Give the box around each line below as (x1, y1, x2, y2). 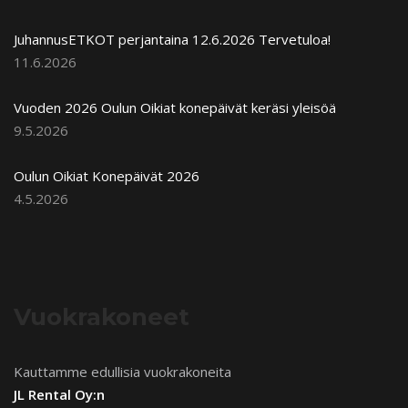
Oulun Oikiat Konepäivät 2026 (14, 166, 199, 185)
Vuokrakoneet (14, 301, 189, 331)
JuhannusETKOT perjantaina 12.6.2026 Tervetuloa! (14, 29, 331, 48)
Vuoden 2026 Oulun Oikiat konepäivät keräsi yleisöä (14, 97, 336, 117)
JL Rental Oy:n (14, 384, 105, 403)
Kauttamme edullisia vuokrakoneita (14, 362, 231, 381)
